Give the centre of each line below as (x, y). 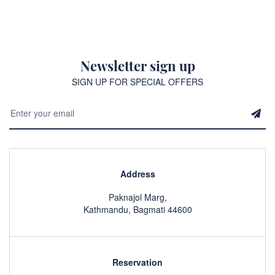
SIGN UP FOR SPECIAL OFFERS (137, 82)
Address (137, 174)
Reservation (137, 262)
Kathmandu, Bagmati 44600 (137, 209)
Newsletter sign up (137, 66)
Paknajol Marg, (137, 197)
